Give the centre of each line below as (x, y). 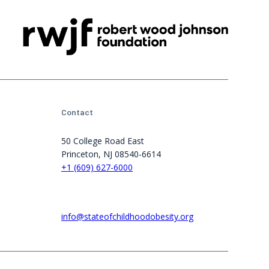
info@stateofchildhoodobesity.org (127, 217)
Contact (77, 112)
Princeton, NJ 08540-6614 (111, 154)
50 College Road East (103, 141)
